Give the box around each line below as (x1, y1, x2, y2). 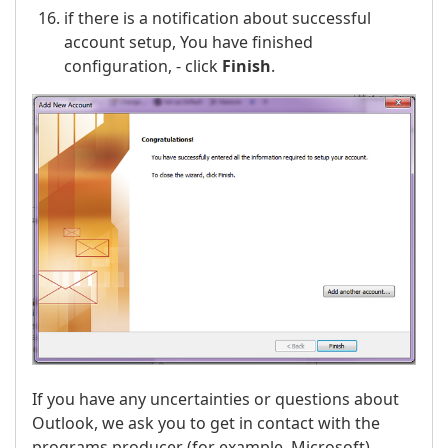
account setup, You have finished (64, 31, 313, 54)
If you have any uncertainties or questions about (32, 387, 399, 410)
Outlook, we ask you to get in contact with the (32, 411, 380, 434)
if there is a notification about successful (64, 7, 371, 30)
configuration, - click (64, 55, 222, 78)
